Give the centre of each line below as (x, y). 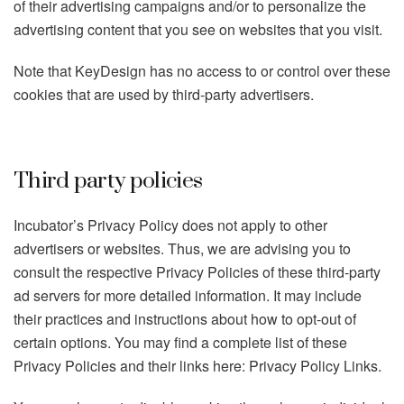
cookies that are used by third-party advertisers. (164, 94)
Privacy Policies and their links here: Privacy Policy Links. (197, 366)
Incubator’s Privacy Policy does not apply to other (170, 225)
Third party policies (108, 181)
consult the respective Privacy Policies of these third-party (197, 272)
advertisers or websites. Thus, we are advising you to (182, 248)
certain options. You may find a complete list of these (180, 342)
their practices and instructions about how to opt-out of (185, 319)
